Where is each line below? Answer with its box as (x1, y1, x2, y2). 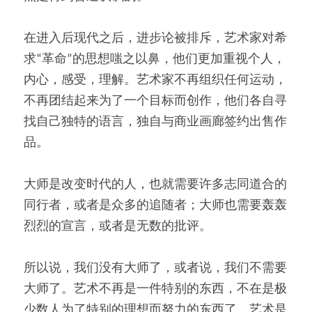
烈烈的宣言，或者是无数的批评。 (24, 219, 212, 233)
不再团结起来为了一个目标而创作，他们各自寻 (24, 94, 287, 108)
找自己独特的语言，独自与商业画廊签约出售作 (24, 115, 287, 129)
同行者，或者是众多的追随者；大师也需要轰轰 (24, 198, 287, 212)
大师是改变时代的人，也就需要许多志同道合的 (24, 178, 287, 192)
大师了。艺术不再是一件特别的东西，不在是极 (24, 282, 287, 296)
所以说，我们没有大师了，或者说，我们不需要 (24, 261, 287, 275)
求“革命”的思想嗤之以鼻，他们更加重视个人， (24, 52, 286, 66)
